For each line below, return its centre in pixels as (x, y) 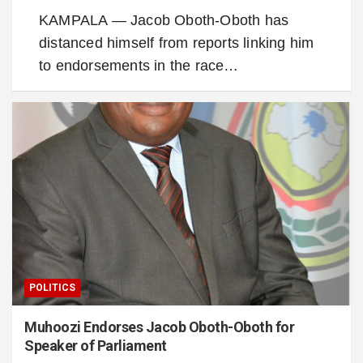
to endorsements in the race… (139, 66)
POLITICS (52, 287)
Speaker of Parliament (96, 345)
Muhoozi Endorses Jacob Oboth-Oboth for (159, 327)
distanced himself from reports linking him (177, 43)
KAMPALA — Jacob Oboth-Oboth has (164, 21)
